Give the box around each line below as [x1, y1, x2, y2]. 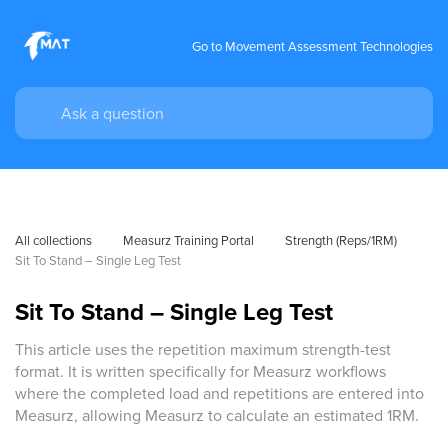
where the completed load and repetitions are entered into [15, 382, 424, 404]
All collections [15, 231, 92, 249]
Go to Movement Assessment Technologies [192, 36, 433, 55]
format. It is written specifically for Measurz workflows [15, 360, 386, 382]
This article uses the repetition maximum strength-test [15, 338, 391, 360]
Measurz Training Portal [123, 231, 254, 249]
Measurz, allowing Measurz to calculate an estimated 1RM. [15, 404, 419, 426]
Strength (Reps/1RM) [285, 231, 397, 249]
